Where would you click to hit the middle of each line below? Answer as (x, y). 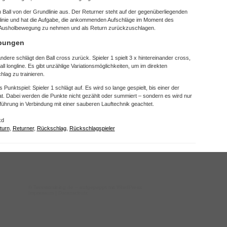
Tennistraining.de (53, 187)
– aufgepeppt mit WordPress (108, 187)
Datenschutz (73, 193)
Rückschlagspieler (92, 128)
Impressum (41, 193)
